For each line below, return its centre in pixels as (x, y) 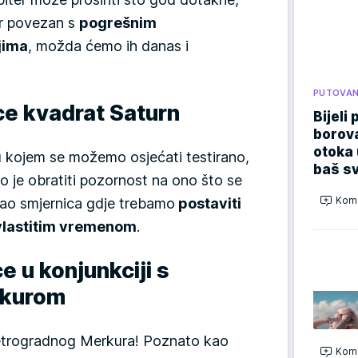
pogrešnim (118, 22)
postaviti (208, 203)
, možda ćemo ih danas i (108, 46)
